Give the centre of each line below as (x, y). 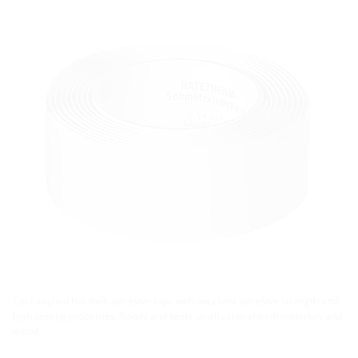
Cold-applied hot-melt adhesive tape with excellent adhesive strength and (175, 301)
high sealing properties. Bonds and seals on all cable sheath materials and (177, 316)
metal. (27, 332)
